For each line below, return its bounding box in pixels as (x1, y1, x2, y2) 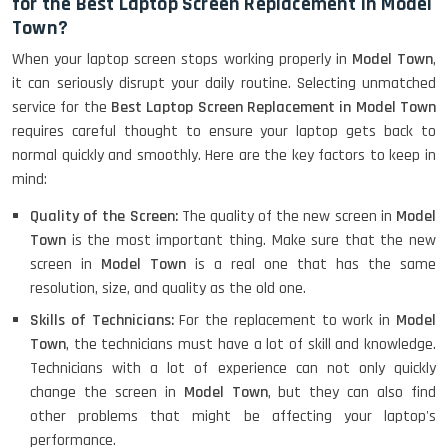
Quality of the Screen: (30, 206, 182, 228)
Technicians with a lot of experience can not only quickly (30, 358, 436, 380)
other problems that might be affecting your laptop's (30, 406, 436, 428)
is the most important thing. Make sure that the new (66, 230, 436, 252)
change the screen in (30, 382, 184, 404)
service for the (12, 97, 107, 119)
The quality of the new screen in (181, 206, 397, 228)
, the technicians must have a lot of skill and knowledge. (66, 334, 436, 356)
